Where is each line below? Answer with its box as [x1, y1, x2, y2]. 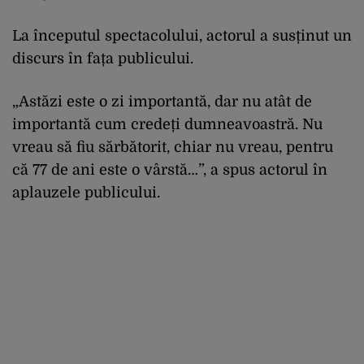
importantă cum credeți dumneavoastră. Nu [12, 115, 323, 132]
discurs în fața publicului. [12, 50, 193, 67]
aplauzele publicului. [12, 184, 160, 201]
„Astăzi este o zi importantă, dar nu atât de [12, 93, 312, 110]
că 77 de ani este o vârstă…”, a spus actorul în [12, 161, 327, 178]
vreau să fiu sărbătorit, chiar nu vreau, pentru [12, 138, 333, 155]
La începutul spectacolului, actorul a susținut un [12, 27, 352, 44]
